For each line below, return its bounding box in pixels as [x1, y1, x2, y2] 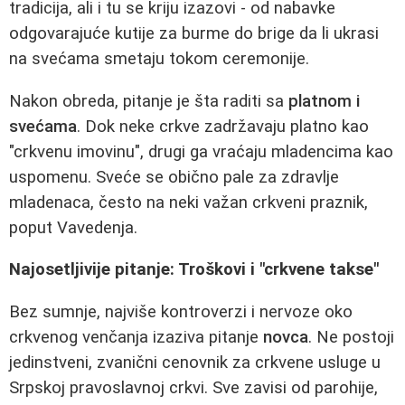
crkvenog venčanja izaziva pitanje [9, 326, 263, 347]
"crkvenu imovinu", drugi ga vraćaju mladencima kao [9, 141, 393, 162]
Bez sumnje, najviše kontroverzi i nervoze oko [9, 301, 353, 322]
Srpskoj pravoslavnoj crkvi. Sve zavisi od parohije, [9, 377, 378, 398]
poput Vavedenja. [9, 217, 137, 238]
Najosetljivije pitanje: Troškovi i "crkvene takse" [9, 259, 379, 280]
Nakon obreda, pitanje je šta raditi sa [9, 90, 288, 111]
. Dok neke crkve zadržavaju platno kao [77, 116, 369, 137]
